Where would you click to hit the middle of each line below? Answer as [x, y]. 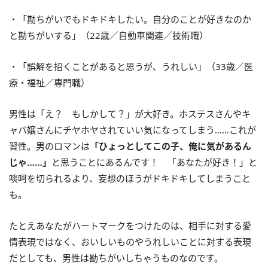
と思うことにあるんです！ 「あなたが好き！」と [154, 162]
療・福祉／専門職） [49, 82]
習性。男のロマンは [49, 146]
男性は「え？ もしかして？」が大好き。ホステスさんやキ [130, 113]
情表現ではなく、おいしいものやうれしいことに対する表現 [130, 241]
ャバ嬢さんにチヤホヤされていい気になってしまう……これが [133, 130]
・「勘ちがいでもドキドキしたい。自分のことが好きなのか [130, 19]
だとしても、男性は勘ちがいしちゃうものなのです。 [116, 258]
